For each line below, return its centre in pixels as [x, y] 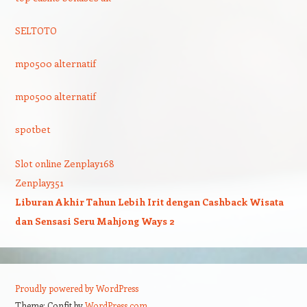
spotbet [33, 129]
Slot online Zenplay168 [64, 163]
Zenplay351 [39, 183]
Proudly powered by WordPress [76, 288]
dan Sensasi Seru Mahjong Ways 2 [94, 221]
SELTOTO [36, 30]
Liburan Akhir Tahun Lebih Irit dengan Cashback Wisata [149, 202]
